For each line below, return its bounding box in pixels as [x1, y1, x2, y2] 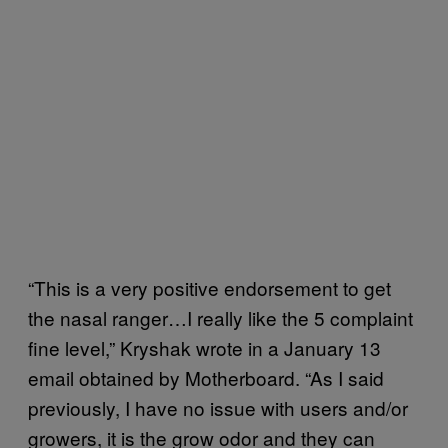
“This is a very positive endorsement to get [28, 273, 391, 301]
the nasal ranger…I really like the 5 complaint [28, 303, 413, 331]
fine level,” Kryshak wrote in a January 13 [28, 333, 381, 361]
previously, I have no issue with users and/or [28, 393, 408, 421]
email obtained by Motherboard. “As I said [28, 363, 384, 391]
